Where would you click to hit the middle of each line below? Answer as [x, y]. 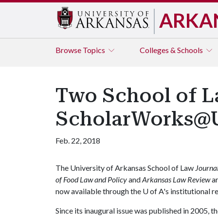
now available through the [99, 191]
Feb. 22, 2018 [78, 140]
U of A [153, 191]
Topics [95, 50]
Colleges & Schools [172, 50]
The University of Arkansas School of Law [125, 168]
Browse [69, 50]
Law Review [191, 179]
